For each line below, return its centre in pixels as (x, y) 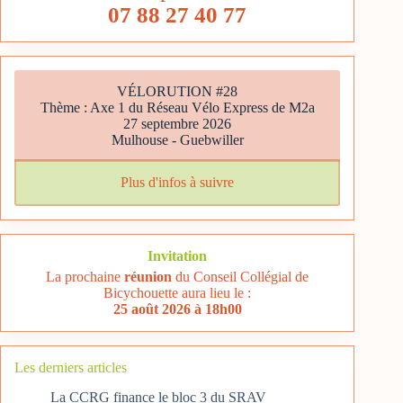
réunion (148, 276)
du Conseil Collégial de (241, 276)
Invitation (178, 255)
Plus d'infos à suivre (178, 182)
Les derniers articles (71, 367)
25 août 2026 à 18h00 (177, 309)
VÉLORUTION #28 (178, 91)
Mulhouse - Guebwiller (177, 139)
